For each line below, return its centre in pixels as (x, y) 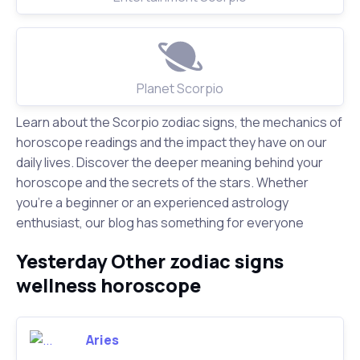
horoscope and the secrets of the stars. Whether (162, 182)
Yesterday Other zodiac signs (150, 261)
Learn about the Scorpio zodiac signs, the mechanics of (179, 122)
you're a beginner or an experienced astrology (152, 202)
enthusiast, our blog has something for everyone (160, 223)
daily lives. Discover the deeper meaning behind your (170, 162)
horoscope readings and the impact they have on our (172, 142)
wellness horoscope (108, 285)
